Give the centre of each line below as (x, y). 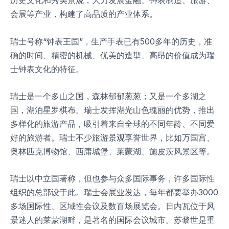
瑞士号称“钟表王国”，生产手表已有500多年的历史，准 (111, 41)
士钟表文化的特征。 (47, 69)
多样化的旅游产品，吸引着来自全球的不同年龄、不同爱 (112, 123)
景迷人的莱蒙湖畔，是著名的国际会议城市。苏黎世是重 (112, 220)
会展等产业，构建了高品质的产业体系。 (84, 14)
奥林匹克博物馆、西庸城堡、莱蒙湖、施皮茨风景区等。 (112, 151)
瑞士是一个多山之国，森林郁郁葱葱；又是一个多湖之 (108, 96)
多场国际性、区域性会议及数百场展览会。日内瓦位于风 (112, 206)
